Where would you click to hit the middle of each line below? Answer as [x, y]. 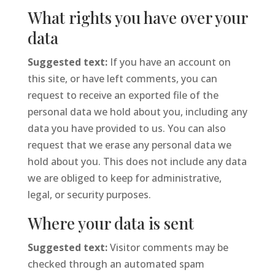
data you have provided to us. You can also [126, 128]
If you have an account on [170, 62]
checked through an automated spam [116, 264]
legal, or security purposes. [89, 195]
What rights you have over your [137, 17]
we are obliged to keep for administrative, [124, 178]
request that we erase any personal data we [129, 145]
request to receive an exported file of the [123, 95]
